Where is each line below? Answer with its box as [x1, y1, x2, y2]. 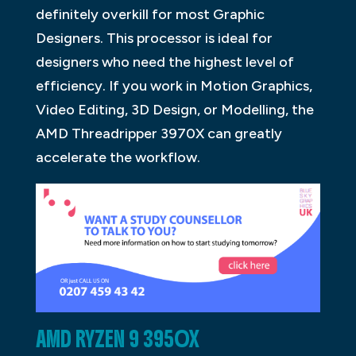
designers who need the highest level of [35, 52, 294, 71]
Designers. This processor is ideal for [35, 29, 273, 47]
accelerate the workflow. [35, 148, 200, 166]
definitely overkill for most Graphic [35, 5, 265, 23]
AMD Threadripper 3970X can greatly [35, 124, 282, 142]
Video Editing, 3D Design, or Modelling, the [35, 100, 314, 118]
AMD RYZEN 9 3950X [35, 325, 199, 353]
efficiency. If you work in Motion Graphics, [35, 76, 312, 95]
